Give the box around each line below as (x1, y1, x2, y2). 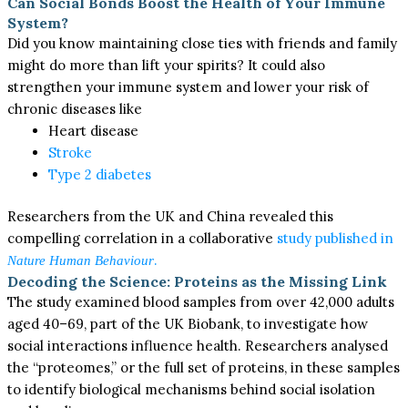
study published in (273, 229, 394, 247)
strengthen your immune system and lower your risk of (7, 77, 370, 96)
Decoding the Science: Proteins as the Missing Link (7, 272, 388, 291)
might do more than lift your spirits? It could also (7, 56, 326, 74)
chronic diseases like (7, 99, 143, 117)
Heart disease (48, 121, 139, 139)
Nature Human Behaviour (7, 253, 155, 268)
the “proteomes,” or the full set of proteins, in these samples (7, 359, 401, 376)
